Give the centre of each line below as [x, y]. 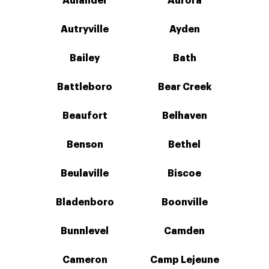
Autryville [85, 29]
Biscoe [184, 174]
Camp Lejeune [184, 260]
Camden [184, 231]
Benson [85, 145]
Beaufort [85, 116]
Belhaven [184, 116]
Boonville [184, 202]
